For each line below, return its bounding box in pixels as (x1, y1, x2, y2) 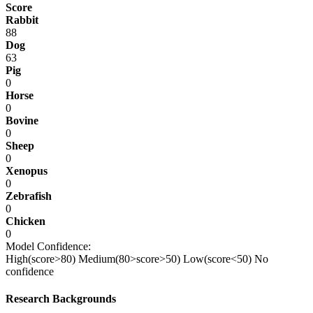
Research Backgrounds (6, 293, 116, 305)
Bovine (6, 114, 38, 126)
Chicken (6, 214, 45, 227)
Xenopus (6, 164, 48, 177)
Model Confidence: (6, 240, 91, 252)
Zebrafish (6, 189, 52, 202)
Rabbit (6, 13, 38, 26)
